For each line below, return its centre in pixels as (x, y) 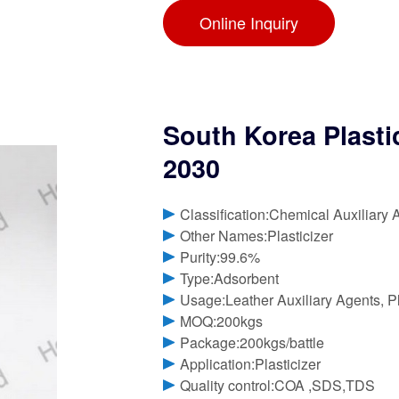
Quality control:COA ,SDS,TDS (278, 386)
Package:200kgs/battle (252, 343)
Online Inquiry (249, 23)
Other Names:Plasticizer (257, 236)
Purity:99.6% (220, 257)
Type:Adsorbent (230, 279)
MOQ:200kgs (222, 322)
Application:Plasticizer (251, 364)
